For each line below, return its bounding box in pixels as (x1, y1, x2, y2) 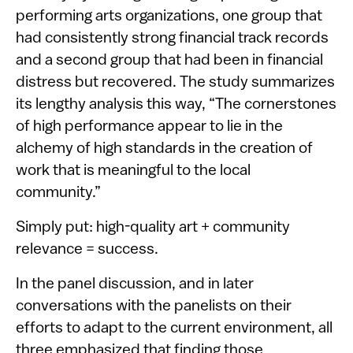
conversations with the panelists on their (16, 298, 292, 314)
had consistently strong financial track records (16, 30, 329, 46)
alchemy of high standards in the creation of (16, 140, 313, 157)
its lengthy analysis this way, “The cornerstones (16, 96, 336, 113)
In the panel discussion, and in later (16, 276, 254, 292)
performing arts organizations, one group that (16, 8, 322, 24)
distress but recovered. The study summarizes (16, 74, 335, 91)
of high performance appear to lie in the (16, 118, 283, 135)
